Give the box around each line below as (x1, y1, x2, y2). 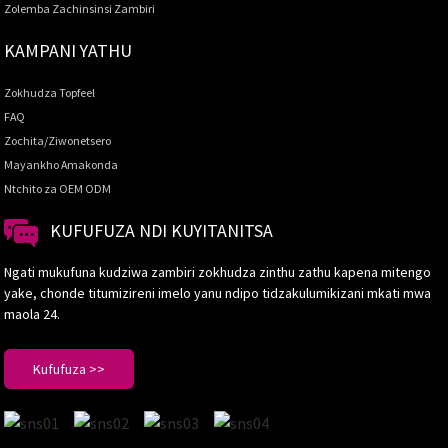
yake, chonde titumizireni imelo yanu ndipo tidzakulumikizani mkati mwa (4, 283, 432, 302)
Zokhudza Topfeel (4, 85, 96, 101)
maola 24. (4, 304, 61, 323)
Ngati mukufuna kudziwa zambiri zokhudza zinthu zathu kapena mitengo (4, 262, 432, 281)
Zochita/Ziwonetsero (4, 133, 112, 149)
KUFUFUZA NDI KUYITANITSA (50, 219, 274, 243)
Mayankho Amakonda (4, 157, 119, 173)
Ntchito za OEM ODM (4, 181, 112, 197)
